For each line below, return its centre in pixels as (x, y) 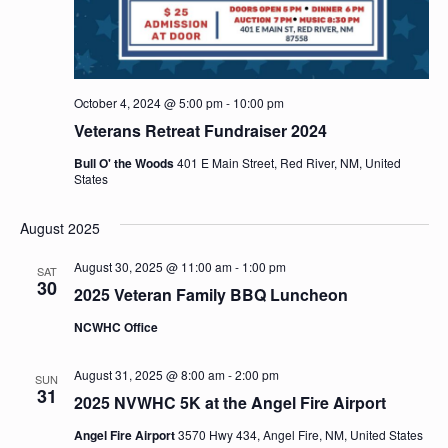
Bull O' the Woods (125, 162)
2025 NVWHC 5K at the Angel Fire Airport (229, 402)
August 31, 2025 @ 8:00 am (149, 374)
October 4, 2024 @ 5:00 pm (148, 102)
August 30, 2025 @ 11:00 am (152, 266)
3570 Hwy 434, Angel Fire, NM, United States (300, 434)
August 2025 (59, 227)
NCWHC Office (115, 326)
